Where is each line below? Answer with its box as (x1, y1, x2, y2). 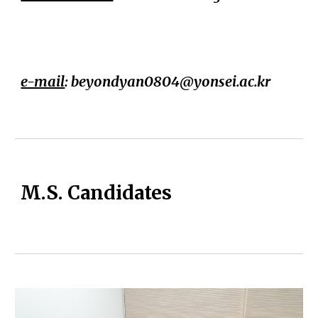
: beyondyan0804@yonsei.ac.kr (65, 72, 271, 91)
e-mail (21, 72, 65, 91)
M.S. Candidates (21, 181, 172, 204)
